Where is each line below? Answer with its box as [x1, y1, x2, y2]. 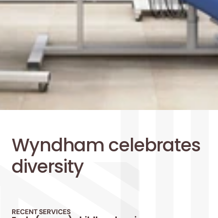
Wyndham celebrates [12, 132, 201, 158]
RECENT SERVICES [12, 207, 71, 216]
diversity [12, 153, 84, 179]
